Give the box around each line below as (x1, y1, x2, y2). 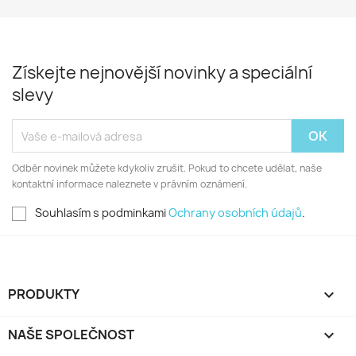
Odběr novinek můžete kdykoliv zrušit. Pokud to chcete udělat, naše (12, 161, 322, 175)
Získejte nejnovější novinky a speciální (12, 61, 312, 84)
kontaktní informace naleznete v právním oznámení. (12, 177, 247, 191)
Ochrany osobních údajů (168, 205, 302, 220)
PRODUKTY (8, 285, 79, 304)
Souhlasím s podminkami (35, 205, 168, 220)
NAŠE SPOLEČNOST (8, 326, 134, 344)
